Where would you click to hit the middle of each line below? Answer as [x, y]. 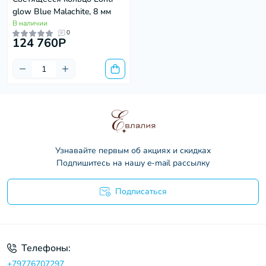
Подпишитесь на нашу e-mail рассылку [133, 163]
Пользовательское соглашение [115, 211]
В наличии [30, 23]
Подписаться [141, 191]
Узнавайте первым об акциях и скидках [133, 151]
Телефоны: [46, 248]
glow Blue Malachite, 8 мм [62, 12]
